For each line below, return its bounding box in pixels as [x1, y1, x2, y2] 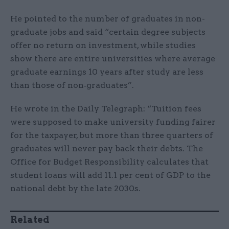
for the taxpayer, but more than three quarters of [10, 130, 213, 141]
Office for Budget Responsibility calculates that [10, 157, 209, 167]
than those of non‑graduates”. [10, 80, 134, 90]
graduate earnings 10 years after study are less [10, 67, 203, 77]
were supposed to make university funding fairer [10, 117, 216, 127]
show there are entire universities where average [10, 54, 215, 64]
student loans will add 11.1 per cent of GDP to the [10, 170, 211, 180]
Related [10, 214, 50, 225]
